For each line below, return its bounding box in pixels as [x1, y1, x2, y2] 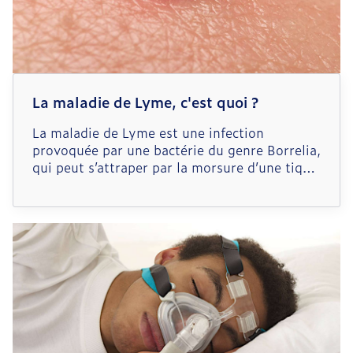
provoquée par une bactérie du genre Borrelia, [32, 140, 321, 160]
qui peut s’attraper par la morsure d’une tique [32, 158, 318, 177]
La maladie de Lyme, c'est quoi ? [32, 91, 258, 113]
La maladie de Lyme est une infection [32, 123, 264, 143]
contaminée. [32, 175, 109, 195]
